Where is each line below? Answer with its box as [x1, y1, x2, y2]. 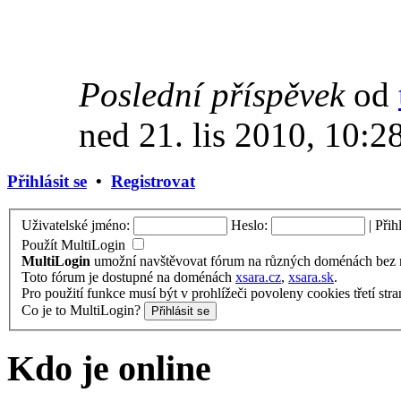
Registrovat [111, 172, 195, 192]
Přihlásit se [7, 172, 87, 192]
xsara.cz [235, 269, 281, 285]
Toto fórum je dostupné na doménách [21, 269, 235, 285]
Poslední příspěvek [79, 75, 345, 115]
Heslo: [231, 217, 268, 233]
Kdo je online [7, 348, 211, 389]
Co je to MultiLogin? [21, 302, 141, 318]
